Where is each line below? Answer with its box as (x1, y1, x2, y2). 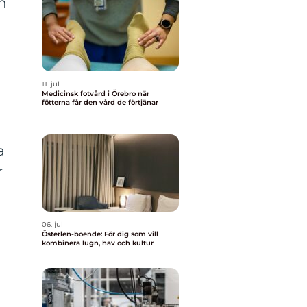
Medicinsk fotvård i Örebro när (42, 89, 138, 98)
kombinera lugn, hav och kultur (42, 238, 153, 247)
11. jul (42, 79, 60, 88)
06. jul (42, 220, 63, 229)
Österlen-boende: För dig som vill (42, 230, 158, 238)
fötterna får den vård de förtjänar (42, 98, 158, 107)
